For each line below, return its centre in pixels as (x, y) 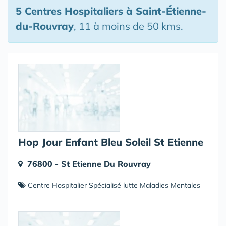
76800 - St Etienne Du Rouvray (89, 164)
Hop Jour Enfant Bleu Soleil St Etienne (111, 142)
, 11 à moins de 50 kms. (128, 26)
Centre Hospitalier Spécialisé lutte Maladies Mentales (113, 185)
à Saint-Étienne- (165, 11)
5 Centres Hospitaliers (69, 11)
